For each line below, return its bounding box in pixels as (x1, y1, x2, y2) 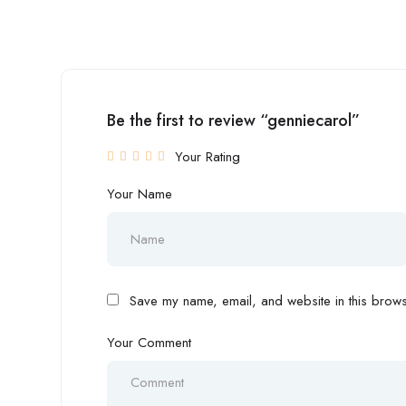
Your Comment (107, 333, 191, 353)
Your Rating (175, 147, 240, 167)
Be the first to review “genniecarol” (107, 109, 360, 132)
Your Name (107, 184, 172, 204)
